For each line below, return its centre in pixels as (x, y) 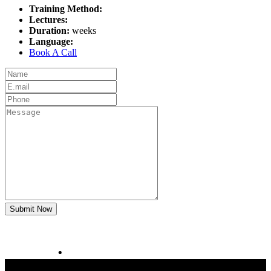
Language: (51, 41)
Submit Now (31, 209)
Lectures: (48, 19)
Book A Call (53, 52)
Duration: (51, 30)
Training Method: (66, 8)
